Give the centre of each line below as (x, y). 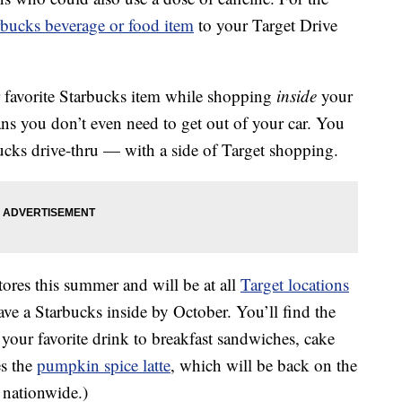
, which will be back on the (264, 365)
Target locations (295, 284)
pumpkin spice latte (104, 365)
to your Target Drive (266, 25)
